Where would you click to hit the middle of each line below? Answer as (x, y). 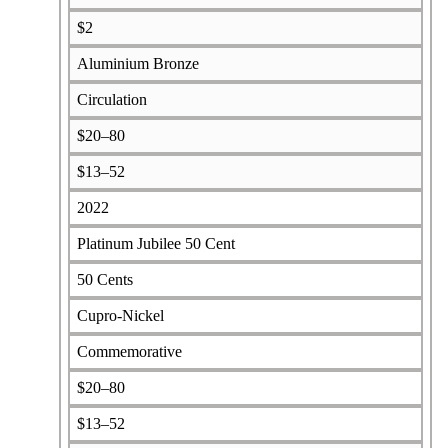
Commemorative (129, 351)
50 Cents (104, 279)
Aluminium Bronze (137, 63)
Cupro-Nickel (120, 315)
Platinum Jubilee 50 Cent (155, 243)
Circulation (111, 99)
